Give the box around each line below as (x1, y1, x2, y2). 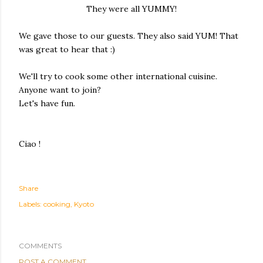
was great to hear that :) (19, 44, 115, 55)
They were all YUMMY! (86, 4, 177, 14)
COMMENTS (19, 241, 62, 250)
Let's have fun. (19, 98, 75, 109)
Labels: (19, 200, 42, 208)
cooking (43, 200, 70, 208)
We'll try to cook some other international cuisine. (19, 71, 217, 82)
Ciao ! (19, 139, 41, 149)
